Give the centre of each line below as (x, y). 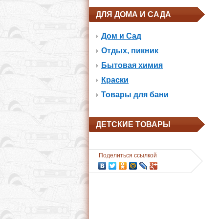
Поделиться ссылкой (128, 155)
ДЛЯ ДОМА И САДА (133, 14)
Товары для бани (135, 95)
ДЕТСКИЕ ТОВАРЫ (133, 124)
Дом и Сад (121, 36)
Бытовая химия (132, 65)
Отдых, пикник (130, 51)
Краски (115, 80)
